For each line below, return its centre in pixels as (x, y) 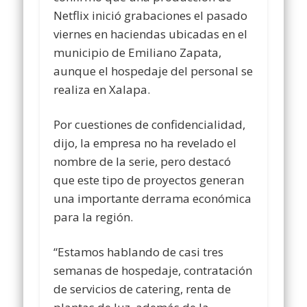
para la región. (94, 217)
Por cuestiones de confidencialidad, (150, 124)
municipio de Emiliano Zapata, (138, 52)
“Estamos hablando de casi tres (139, 251)
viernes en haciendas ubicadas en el (151, 34)
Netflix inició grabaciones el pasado (151, 15)
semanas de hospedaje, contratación (153, 270)
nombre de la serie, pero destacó (143, 161)
